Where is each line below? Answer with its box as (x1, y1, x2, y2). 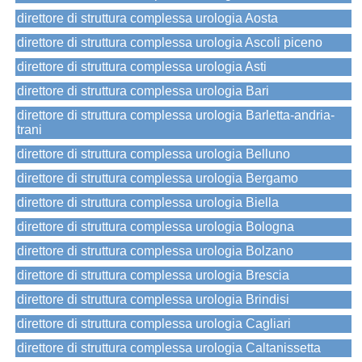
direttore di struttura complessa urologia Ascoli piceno (17, 36, 322, 50)
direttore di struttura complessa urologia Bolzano (17, 244, 293, 259)
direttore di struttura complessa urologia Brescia (17, 268, 289, 283)
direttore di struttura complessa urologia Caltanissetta (17, 341, 321, 356)
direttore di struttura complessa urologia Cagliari (17, 317, 291, 331)
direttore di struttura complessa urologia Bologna (17, 220, 294, 234)
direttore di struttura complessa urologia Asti (17, 60, 267, 74)
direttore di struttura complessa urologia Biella (17, 196, 279, 210)
